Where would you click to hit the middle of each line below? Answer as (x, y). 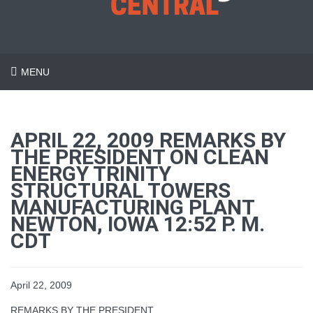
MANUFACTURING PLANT (132, 207)
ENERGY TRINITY (91, 174)
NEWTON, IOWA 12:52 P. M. (138, 224)
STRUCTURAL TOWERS (121, 190)
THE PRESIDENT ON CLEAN (140, 157)
